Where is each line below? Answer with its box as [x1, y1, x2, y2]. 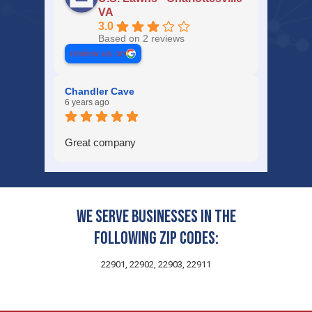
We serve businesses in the [76, 205, 236, 228]
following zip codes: [93, 227, 219, 249]
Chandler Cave [65, 86, 135, 97]
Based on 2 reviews [98, 33, 185, 45]
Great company [65, 136, 136, 149]
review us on [70, 48, 127, 59]
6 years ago [65, 97, 110, 108]
